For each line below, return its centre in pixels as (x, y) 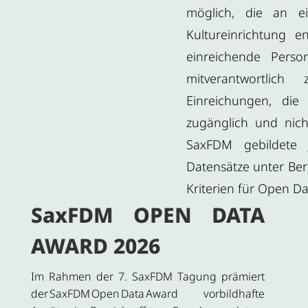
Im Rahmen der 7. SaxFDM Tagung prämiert (148, 277)
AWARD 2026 (95, 246)
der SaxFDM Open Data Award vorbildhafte (148, 294)
